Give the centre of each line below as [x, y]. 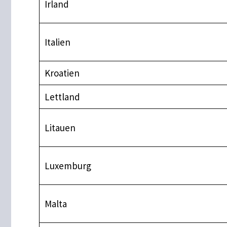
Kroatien [62, 73]
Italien [57, 42]
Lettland [62, 97]
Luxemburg [68, 165]
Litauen [60, 127]
